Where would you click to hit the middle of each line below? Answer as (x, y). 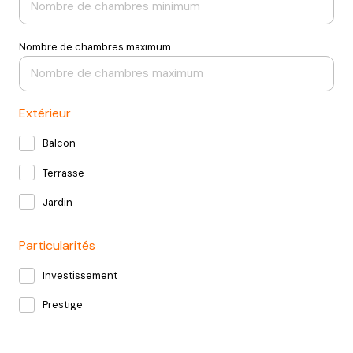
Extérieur (45, 113)
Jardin (58, 202)
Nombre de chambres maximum (95, 46)
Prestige (63, 305)
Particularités (57, 245)
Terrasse (63, 173)
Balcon (59, 143)
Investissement (80, 276)
